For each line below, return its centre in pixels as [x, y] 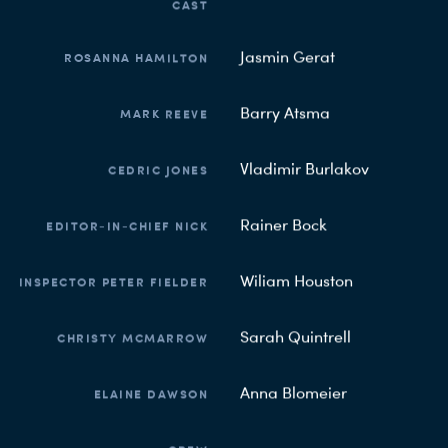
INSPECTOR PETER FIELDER [113, 282]
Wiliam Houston [296, 281]
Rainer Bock [283, 225]
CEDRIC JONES [158, 170]
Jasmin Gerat [287, 57]
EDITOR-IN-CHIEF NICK [127, 226]
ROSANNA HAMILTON [136, 58]
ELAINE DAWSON [150, 394]
